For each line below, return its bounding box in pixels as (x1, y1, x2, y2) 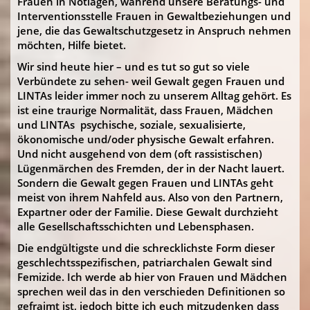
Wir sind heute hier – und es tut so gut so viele (17, 60, 250, 73)
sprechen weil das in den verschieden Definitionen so (17, 284, 285, 298)
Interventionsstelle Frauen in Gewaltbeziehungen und (17, 9, 291, 23)
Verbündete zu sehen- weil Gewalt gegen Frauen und (17, 74, 284, 88)
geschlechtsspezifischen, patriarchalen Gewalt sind (17, 255, 272, 269)
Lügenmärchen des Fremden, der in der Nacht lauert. (17, 161, 284, 175)
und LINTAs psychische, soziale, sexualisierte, (17, 118, 246, 131)
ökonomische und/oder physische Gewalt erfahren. (17, 132, 274, 146)
